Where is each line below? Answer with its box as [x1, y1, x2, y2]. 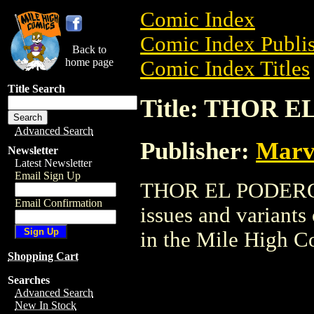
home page [65, 56, 114, 68]
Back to [72, 43, 107, 55]
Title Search [8, 83, 65, 95]
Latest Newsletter [15, 157, 92, 169]
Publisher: [140, 137, 256, 164]
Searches [8, 274, 50, 286]
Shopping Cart [8, 250, 78, 262]
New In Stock [15, 299, 76, 311]
